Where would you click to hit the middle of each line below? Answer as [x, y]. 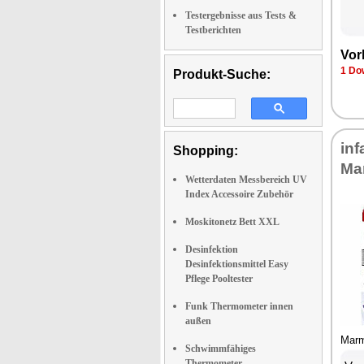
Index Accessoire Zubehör [239, 194]
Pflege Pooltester [219, 279]
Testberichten [213, 30]
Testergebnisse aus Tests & [241, 15]
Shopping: [206, 151]
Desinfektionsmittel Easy [237, 264]
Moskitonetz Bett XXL [232, 222]
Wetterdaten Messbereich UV [246, 180]
